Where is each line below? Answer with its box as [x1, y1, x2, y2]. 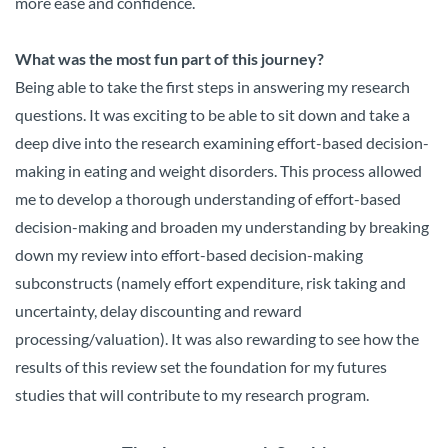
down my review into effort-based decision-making [15, 244, 363, 264]
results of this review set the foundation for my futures [15, 356, 387, 376]
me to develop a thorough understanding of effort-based [15, 188, 401, 208]
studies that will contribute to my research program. [15, 384, 372, 404]
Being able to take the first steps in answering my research [15, 76, 410, 96]
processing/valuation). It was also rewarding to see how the [15, 328, 419, 348]
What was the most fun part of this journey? [15, 48, 324, 68]
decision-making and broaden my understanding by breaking [15, 216, 429, 236]
